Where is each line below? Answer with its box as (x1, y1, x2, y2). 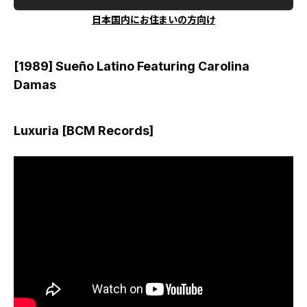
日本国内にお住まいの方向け (92, 14, 215, 25)
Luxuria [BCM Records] (14, 123, 153, 138)
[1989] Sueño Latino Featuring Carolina (14, 59, 249, 73)
